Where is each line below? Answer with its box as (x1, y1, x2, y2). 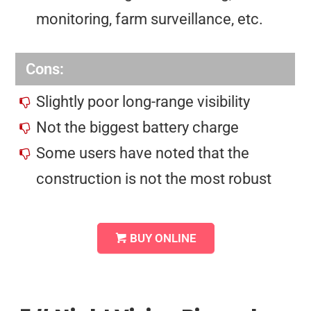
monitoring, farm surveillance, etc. (36, 10, 264, 28)
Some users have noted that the (36, 144, 250, 162)
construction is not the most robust (36, 169, 272, 187)
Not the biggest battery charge (36, 118, 239, 136)
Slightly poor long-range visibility (36, 92, 251, 110)
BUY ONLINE (129, 231, 196, 245)
